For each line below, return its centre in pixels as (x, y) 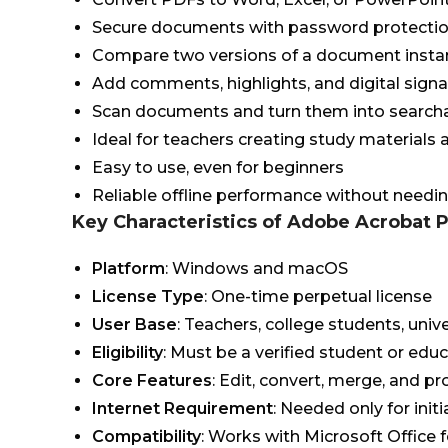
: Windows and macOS (256, 268)
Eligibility (127, 352)
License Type (148, 296)
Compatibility (146, 436)
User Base (134, 324)
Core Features (152, 380)
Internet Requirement (182, 408)
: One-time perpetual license (318, 296)
